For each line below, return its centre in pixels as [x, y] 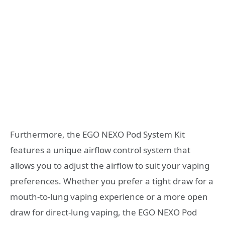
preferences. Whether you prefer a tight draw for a [112, 181]
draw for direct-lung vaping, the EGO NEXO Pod [103, 212]
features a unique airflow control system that [100, 150]
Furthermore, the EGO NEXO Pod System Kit [97, 134]
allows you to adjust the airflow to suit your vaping [110, 165]
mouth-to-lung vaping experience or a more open [109, 196]
